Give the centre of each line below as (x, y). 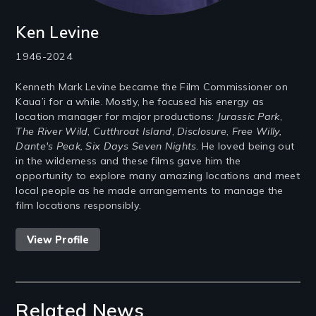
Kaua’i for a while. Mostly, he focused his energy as (140, 101)
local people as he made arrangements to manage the (150, 190)
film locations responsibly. (79, 205)
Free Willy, (257, 131)
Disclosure (202, 131)
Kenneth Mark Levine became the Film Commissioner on (152, 86)
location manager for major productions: (116, 116)
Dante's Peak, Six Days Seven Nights (106, 146)
